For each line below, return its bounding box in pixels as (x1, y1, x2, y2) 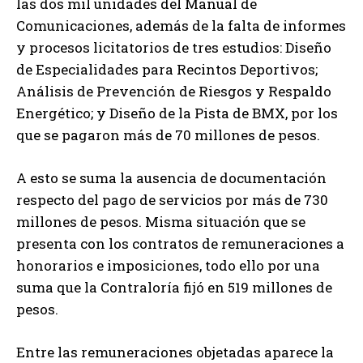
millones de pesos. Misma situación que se (16, 211, 305, 231)
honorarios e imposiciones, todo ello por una (16, 255, 320, 275)
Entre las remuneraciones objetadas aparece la (16, 342, 334, 361)
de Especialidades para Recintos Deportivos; (16, 59, 318, 79)
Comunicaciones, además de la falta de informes (16, 15, 346, 35)
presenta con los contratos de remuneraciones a (16, 233, 344, 253)
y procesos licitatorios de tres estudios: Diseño (16, 37, 331, 57)
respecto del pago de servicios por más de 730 (16, 190, 328, 209)
